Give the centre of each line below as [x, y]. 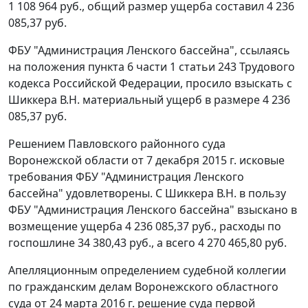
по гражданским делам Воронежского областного [143, 287]
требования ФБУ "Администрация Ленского [126, 177]
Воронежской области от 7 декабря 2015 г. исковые [146, 161]
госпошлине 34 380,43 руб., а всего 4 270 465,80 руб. [147, 243]
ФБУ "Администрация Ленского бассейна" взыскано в [153, 210]
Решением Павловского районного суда [117, 144]
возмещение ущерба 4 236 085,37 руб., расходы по [145, 227]
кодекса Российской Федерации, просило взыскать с [150, 84]
